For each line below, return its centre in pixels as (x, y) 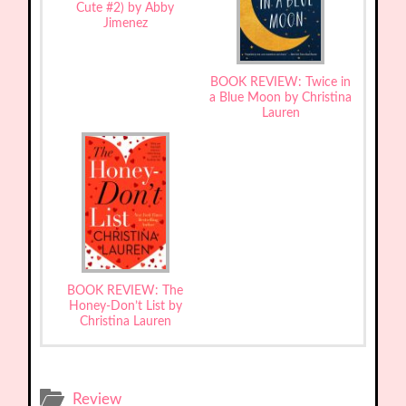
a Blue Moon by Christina (281, 98)
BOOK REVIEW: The (126, 291)
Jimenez (125, 24)
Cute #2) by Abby (126, 9)
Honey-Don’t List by (125, 307)
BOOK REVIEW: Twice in (281, 83)
